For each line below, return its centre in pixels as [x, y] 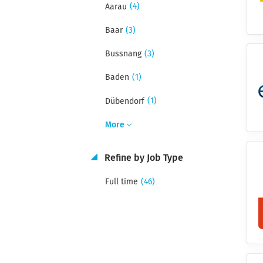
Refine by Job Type [142, 158]
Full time [121, 182]
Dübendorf [124, 101]
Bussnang [123, 54]
